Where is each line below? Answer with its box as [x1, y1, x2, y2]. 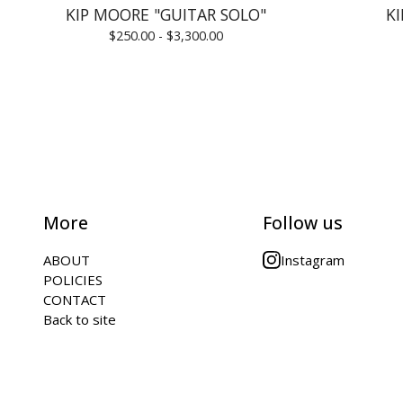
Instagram [281, 251, 345, 269]
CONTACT [43, 291, 106, 309]
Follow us [263, 210, 343, 235]
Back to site [43, 310, 116, 328]
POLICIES [43, 271, 103, 289]
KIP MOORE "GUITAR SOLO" [65, 4, 266, 25]
